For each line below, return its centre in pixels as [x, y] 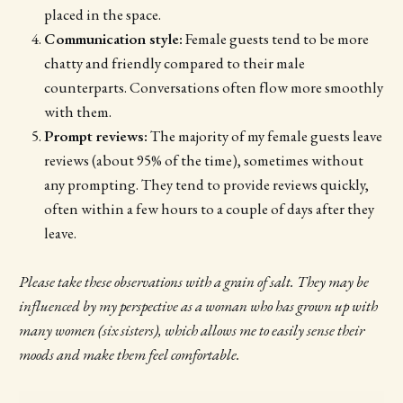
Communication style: [113, 38]
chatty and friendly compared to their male [174, 63]
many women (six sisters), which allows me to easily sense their [191, 331]
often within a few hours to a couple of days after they [209, 208]
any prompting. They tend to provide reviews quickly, [206, 184]
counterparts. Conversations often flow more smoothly [213, 87]
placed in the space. [102, 14]
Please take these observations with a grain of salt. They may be [193, 282]
